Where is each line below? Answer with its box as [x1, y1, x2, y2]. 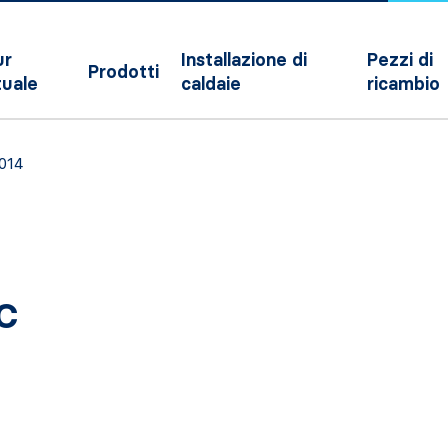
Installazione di [181, 49, 308, 71]
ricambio [367, 73, 441, 95]
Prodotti [88, 61, 160, 83]
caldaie [181, 73, 242, 95]
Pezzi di [367, 49, 434, 71]
